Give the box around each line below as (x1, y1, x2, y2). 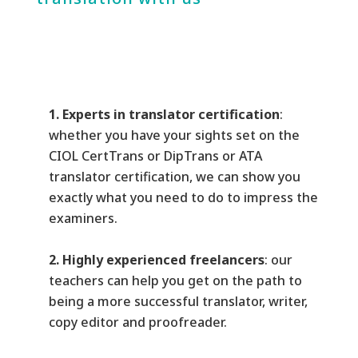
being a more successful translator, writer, (48, 292, 308, 311)
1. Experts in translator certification (48, 105, 280, 124)
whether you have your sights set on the (48, 126, 300, 145)
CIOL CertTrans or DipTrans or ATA (48, 147, 262, 165)
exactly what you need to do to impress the (48, 189, 318, 207)
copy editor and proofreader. (48, 313, 227, 332)
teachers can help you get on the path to (48, 272, 302, 290)
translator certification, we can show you (48, 168, 300, 186)
